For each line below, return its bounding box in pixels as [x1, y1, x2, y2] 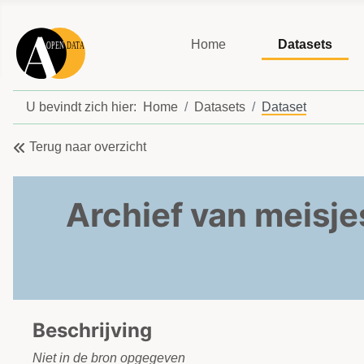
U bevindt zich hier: [26, 100, 143, 115]
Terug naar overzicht [29, 140, 146, 154]
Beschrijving [32, 318, 152, 343]
